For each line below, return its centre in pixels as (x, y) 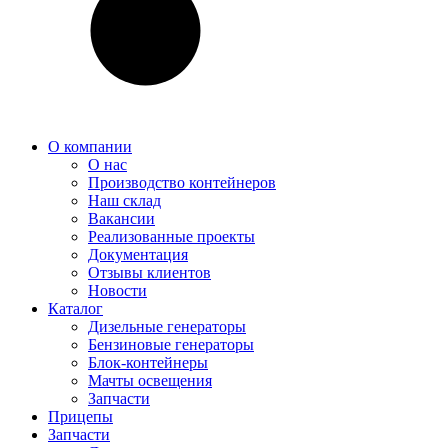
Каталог (75, 308)
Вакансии (121, 218)
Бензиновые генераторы (171, 344)
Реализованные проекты (171, 236)
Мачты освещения (150, 380)
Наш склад (124, 200)
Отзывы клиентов (149, 272)
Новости (117, 290)
